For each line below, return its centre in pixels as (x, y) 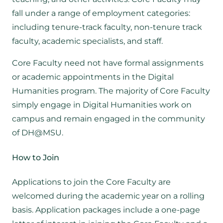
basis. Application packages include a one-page (106, 210)
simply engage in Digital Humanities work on (102, 105)
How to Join (36, 157)
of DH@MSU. (39, 133)
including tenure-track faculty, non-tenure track (107, 27)
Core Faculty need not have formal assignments (108, 63)
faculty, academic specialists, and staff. (87, 41)
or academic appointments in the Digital (93, 77)
